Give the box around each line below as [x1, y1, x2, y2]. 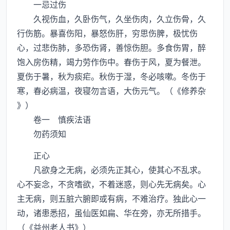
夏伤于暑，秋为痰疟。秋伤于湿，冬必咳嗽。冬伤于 [17, 70, 206, 82]
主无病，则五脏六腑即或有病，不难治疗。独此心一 [17, 192, 206, 204]
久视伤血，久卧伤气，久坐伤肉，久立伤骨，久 [17, 12, 206, 25]
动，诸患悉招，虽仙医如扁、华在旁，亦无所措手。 [17, 206, 206, 219]
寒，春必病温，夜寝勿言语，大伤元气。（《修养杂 [17, 84, 206, 97]
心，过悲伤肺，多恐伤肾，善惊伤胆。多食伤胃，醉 [17, 41, 206, 53]
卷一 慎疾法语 [17, 113, 91, 125]
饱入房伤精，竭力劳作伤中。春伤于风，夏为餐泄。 [17, 55, 206, 68]
